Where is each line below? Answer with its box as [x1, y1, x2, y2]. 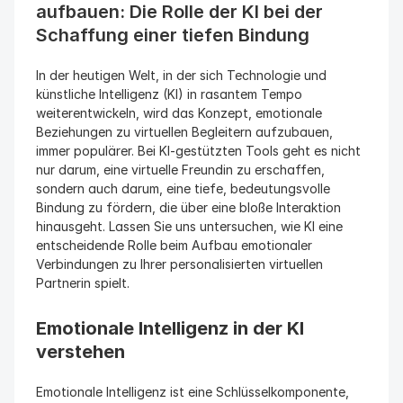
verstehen [36, 341, 125, 363]
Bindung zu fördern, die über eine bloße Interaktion [36, 200, 341, 215]
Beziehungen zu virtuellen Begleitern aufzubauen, [36, 124, 333, 139]
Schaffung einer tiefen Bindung [36, 24, 309, 46]
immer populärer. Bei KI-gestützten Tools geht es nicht [36, 143, 361, 158]
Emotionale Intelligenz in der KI [36, 318, 304, 339]
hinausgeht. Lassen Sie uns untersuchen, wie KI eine [36, 219, 343, 234]
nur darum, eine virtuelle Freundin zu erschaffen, [36, 162, 325, 177]
